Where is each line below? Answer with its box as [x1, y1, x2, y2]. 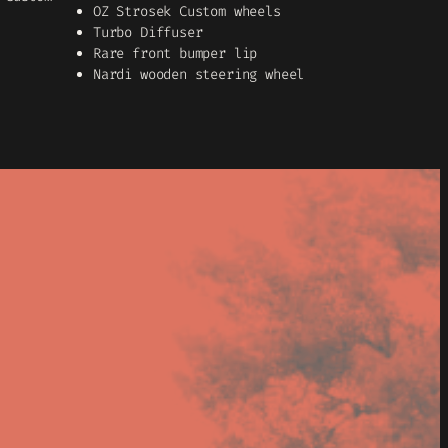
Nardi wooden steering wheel [93, 65, 305, 84]
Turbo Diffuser [93, 23, 203, 42]
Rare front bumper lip [93, 44, 258, 63]
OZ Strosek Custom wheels [93, 2, 281, 21]
